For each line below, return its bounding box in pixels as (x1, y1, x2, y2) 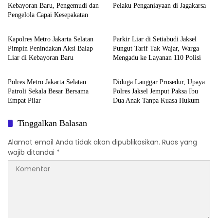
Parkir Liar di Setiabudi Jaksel (113, 36, 197, 43)
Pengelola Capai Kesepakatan (8, 11, 88, 18)
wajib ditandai (8, 147, 56, 157)
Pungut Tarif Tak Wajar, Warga (113, 45, 199, 52)
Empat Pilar (8, 97, 41, 104)
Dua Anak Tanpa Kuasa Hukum (113, 97, 200, 104)
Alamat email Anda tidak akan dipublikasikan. (8, 137, 160, 147)
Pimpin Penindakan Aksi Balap (8, 45, 93, 52)
